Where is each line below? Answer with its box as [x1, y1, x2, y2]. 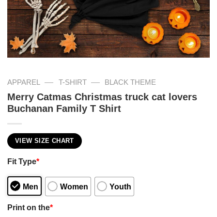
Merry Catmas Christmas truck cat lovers [7, 91, 197, 102]
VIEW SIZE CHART [15, 137, 74, 144]
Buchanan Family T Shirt [7, 103, 121, 114]
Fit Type [7, 157, 36, 166]
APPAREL [7, 78, 40, 86]
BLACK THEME [105, 78, 156, 86]
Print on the [7, 202, 50, 212]
